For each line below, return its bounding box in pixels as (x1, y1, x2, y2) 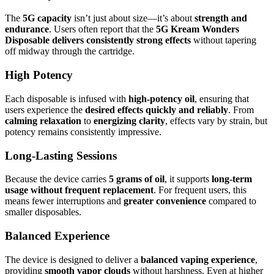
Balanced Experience (5, 229, 109, 242)
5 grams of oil (109, 174, 165, 185)
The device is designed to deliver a (5, 254, 141, 265)
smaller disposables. (5, 207, 81, 218)
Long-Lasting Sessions (5, 149, 117, 162)
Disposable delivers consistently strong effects (5, 35, 191, 46)
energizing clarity (94, 115, 165, 126)
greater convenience (124, 196, 206, 207)
